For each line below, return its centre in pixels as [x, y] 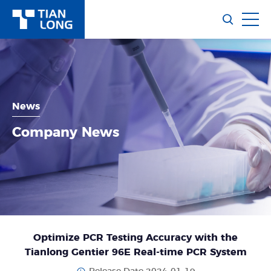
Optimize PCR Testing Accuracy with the [135, 237]
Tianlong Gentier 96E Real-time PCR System [135, 252]
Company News [66, 132]
